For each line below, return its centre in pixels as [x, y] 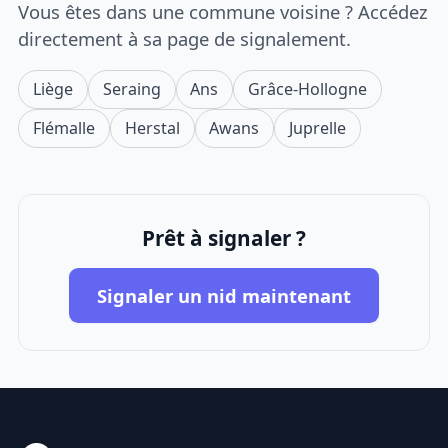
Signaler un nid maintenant [224, 295]
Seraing [131, 88]
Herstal [152, 127]
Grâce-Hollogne [307, 88]
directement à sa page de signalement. [185, 38]
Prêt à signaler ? [224, 238]
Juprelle [317, 127]
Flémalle [64, 127]
